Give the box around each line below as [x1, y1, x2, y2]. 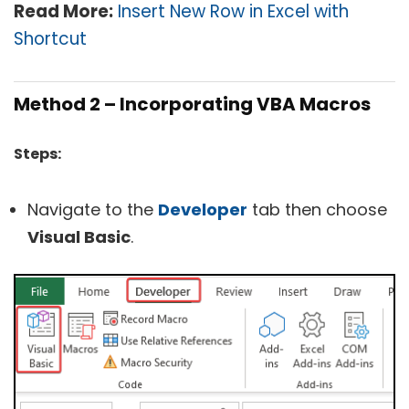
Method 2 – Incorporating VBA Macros [14, 91, 371, 118]
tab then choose [247, 198, 387, 222]
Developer [158, 198, 247, 222]
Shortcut [14, 26, 87, 52]
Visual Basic [27, 225, 131, 249]
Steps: [14, 143, 61, 165]
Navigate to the [27, 198, 158, 222]
